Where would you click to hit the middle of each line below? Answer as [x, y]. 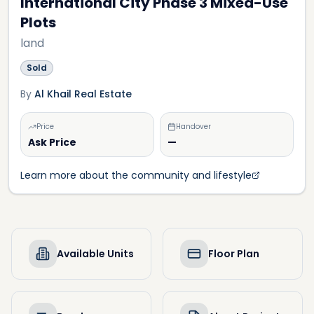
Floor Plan [234, 254]
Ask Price [52, 142]
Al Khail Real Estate [83, 94]
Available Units [95, 254]
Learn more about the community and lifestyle [136, 175]
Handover [193, 127]
